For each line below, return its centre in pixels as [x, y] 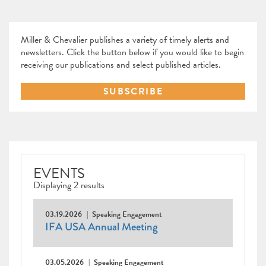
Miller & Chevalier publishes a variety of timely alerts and [125, 40]
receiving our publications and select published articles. [121, 65]
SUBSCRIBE [133, 92]
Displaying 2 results [69, 186]
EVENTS [59, 174]
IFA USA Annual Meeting [102, 227]
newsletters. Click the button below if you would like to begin [132, 53]
